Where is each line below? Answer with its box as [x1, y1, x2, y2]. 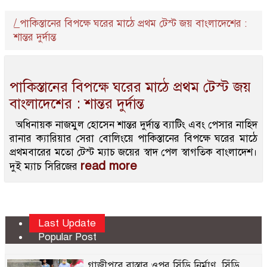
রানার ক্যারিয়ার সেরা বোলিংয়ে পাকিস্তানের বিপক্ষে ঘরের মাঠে [10, 132, 257, 145]
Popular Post [38, 231, 97, 243]
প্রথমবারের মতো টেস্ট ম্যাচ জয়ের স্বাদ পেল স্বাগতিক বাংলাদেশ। [10, 146, 257, 159]
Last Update [38, 217, 96, 229]
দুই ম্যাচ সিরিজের [10, 160, 80, 173]
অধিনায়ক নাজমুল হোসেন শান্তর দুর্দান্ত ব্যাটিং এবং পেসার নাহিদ [10, 119, 257, 131]
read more [80, 159, 137, 173]
